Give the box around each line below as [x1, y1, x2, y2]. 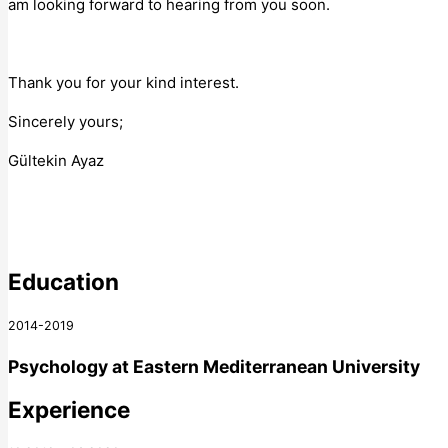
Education [8, 267, 119, 295]
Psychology [8, 356, 108, 378]
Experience [8, 395, 130, 423]
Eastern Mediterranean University [133, 356, 420, 378]
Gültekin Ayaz [8, 151, 104, 171]
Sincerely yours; [8, 112, 123, 132]
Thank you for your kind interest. [8, 73, 239, 93]
